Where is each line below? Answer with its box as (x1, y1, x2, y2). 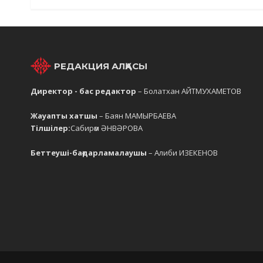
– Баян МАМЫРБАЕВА (99, 110, 176, 121)
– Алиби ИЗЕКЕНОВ (149, 147, 218, 158)
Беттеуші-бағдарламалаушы (31, 147, 149, 158)
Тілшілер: (31, 122, 70, 133)
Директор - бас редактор (31, 85, 138, 96)
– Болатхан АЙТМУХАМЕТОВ (138, 85, 241, 96)
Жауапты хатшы (31, 110, 99, 121)
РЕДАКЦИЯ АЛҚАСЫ (54, 60, 147, 72)
